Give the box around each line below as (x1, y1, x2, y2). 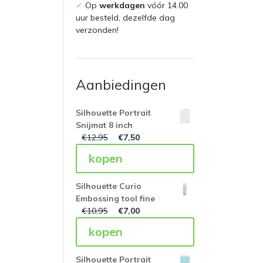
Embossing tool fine (76, 193, 156, 204)
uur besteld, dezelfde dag (76, 12, 176, 23)
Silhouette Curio (76, 181, 142, 192)
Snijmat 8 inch (76, 120, 133, 131)
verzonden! (76, 25, 119, 36)
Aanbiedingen (76, 76, 167, 94)
